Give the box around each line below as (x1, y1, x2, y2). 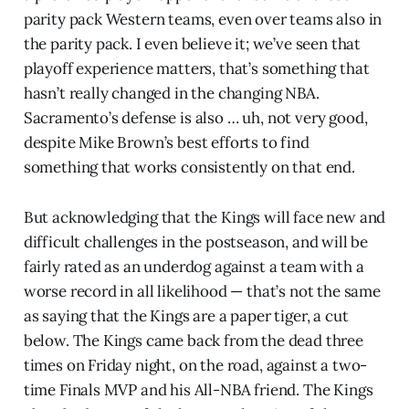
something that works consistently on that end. (23, 156, 355, 177)
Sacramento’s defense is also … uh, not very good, (23, 107, 368, 128)
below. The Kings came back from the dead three (23, 330, 363, 351)
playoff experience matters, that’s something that (23, 58, 370, 79)
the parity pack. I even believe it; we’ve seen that (23, 33, 362, 54)
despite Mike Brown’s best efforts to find (23, 131, 309, 152)
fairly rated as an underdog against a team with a (23, 256, 364, 277)
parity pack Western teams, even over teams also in (23, 8, 383, 29)
